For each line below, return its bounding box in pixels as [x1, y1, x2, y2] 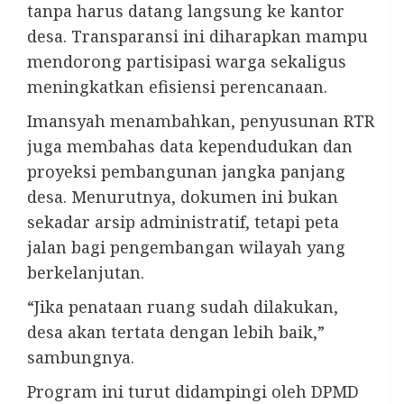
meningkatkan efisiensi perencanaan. [27, 76, 327, 98]
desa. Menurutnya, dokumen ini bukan [27, 186, 338, 208]
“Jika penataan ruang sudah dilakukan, [27, 296, 338, 318]
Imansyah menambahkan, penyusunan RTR [27, 110, 374, 133]
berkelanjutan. [27, 262, 144, 284]
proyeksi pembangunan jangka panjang [27, 161, 345, 183]
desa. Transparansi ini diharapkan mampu [27, 25, 368, 48]
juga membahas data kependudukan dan [27, 135, 353, 158]
